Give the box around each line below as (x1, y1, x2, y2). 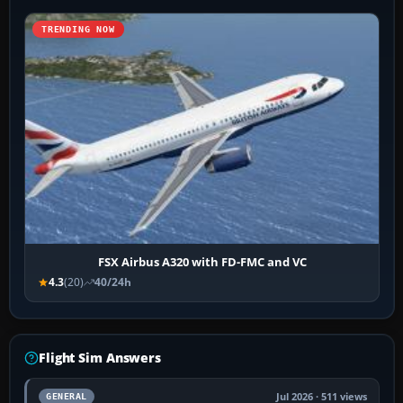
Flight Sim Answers (39, 349, 161, 367)
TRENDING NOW (41, 23, 115, 34)
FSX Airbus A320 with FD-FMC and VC (97, 254, 307, 271)
